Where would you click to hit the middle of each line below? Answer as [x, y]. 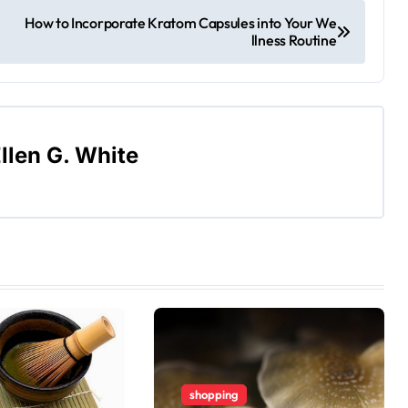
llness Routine [294, 41]
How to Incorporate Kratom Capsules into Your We [181, 23]
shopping [214, 395]
